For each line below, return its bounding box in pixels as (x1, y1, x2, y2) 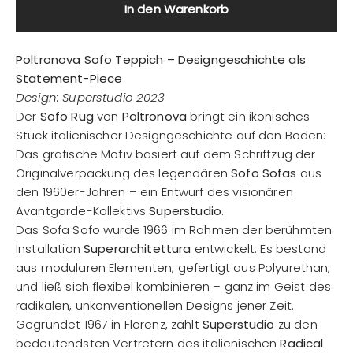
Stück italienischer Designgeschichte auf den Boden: (16, 127, 326, 143)
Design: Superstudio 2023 (16, 89, 165, 106)
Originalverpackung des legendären (16, 165, 232, 181)
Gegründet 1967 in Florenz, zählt (16, 316, 203, 333)
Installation (16, 240, 84, 257)
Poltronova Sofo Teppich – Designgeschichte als (16, 51, 306, 68)
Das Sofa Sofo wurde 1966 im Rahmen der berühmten (16, 221, 333, 238)
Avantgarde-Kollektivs (16, 203, 150, 219)
